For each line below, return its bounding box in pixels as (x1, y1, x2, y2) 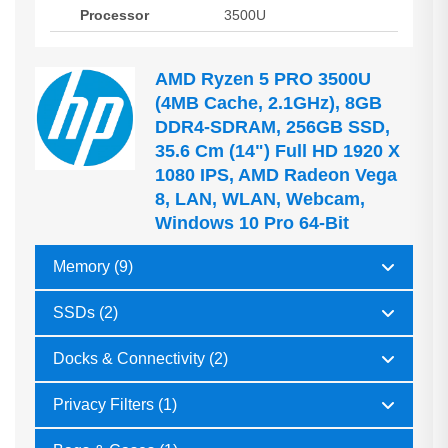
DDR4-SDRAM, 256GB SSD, (155, 117, 390, 138)
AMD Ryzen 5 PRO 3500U (155, 69, 371, 90)
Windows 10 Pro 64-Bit (155, 213, 349, 234)
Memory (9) (53, 258, 133, 276)
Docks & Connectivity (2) (53, 350, 228, 368)
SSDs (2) (53, 304, 118, 322)
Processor (80, 7, 149, 24)
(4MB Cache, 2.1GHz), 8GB (155, 93, 382, 114)
